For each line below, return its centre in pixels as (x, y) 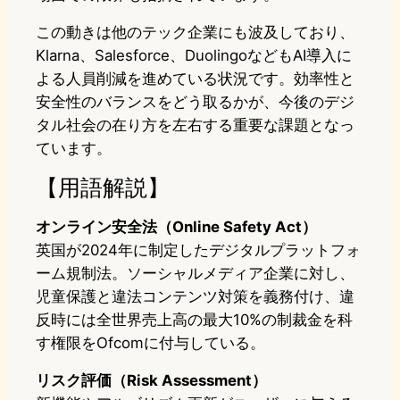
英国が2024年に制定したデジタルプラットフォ (198, 250)
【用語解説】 (103, 187)
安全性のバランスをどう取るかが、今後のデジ (195, 102)
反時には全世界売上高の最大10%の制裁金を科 (194, 320)
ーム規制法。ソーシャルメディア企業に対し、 (195, 274)
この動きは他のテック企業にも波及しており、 (195, 33)
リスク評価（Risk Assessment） (151, 381)
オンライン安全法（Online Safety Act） (176, 227)
